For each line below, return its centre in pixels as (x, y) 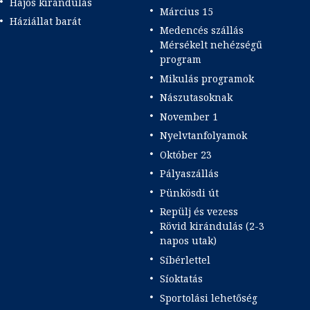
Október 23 (185, 154)
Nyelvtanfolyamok (203, 136)
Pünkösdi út (189, 192)
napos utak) (188, 241)
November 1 (189, 116)
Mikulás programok (207, 78)
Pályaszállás (189, 174)
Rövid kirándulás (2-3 (212, 226)
